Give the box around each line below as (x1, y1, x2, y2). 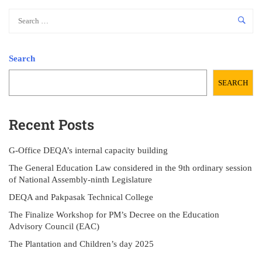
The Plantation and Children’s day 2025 (9, 239, 154, 249)
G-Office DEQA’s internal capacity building (9, 146, 168, 155)
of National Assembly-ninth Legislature (9, 175, 152, 184)
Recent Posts (9, 115, 94, 134)
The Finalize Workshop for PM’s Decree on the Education (9, 210, 219, 219)
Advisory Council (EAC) (9, 222, 99, 231)
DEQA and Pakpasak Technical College (9, 192, 153, 202)
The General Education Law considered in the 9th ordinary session (9, 163, 252, 173)
